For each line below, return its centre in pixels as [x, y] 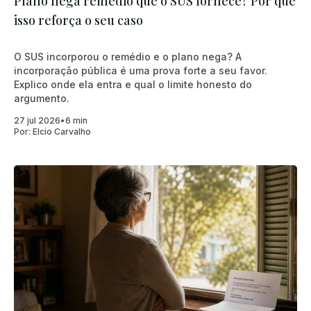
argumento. [42, 98]
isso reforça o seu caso [78, 20]
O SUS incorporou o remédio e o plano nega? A [128, 56]
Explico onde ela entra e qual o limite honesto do [133, 84]
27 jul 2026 [37, 120]
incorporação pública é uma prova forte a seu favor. [141, 70]
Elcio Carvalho [62, 131]
